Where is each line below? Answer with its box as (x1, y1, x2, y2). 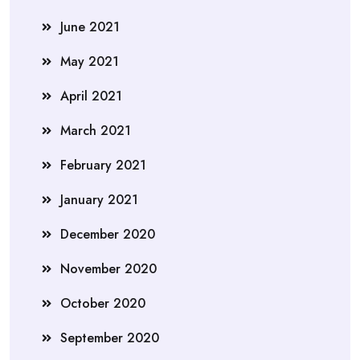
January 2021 (60, 190, 138, 209)
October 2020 (60, 294, 145, 313)
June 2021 (60, 18, 120, 36)
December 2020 (60, 225, 155, 243)
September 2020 (60, 329, 159, 347)
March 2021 (60, 121, 131, 140)
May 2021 (60, 52, 119, 71)
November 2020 (60, 260, 157, 278)
